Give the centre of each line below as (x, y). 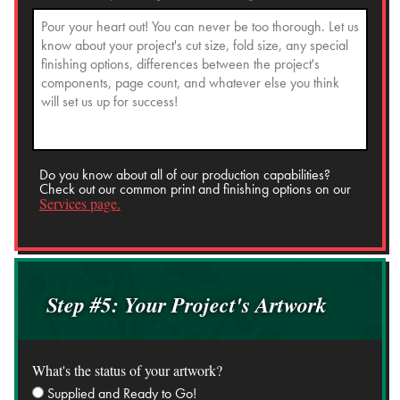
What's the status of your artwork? (127, 370)
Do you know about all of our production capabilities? (185, 174)
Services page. (80, 203)
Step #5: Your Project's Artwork (187, 304)
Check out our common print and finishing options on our (195, 188)
